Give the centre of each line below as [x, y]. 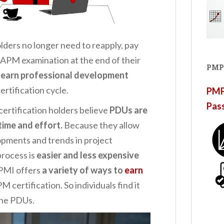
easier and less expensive [88, 155]
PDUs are [128, 110]
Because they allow [101, 125]
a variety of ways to [83, 170]
